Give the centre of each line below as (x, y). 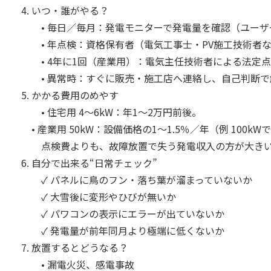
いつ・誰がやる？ (70, 10)
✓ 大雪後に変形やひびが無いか (104, 197)
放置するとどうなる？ (80, 247)
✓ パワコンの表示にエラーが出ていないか (128, 214)
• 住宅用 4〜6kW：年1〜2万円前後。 (116, 112)
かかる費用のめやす (75, 95)
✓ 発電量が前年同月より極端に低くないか (128, 230)
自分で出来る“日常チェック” (94, 163)
